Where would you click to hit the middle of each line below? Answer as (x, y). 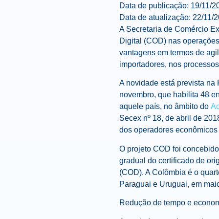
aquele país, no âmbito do (165, 107)
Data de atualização (154, 18)
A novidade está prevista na (168, 83)
